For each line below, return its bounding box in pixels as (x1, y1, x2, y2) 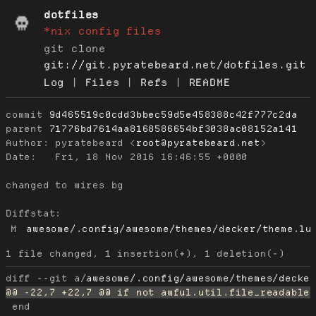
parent (6, 123, 43, 135)
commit (6, 109, 43, 121)
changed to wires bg (6, 179, 124, 192)
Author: (6, 137, 49, 150)
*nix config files (43, 25, 162, 37)
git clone (43, 42, 106, 55)
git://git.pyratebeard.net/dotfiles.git (43, 59, 307, 71)
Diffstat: (6, 207, 62, 220)
